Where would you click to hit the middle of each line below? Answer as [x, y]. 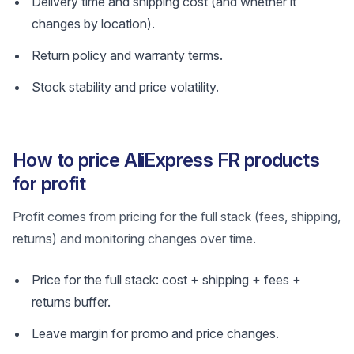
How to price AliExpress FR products [166, 160]
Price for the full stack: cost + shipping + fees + [166, 280]
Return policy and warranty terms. [127, 55]
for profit [49, 184]
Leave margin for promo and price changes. [155, 333]
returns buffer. [71, 302]
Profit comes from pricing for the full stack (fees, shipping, [177, 217]
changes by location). [93, 24]
